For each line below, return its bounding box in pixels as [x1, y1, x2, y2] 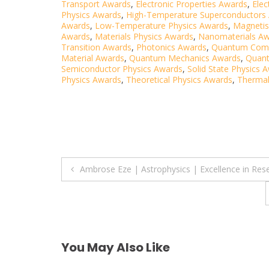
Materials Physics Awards [95, 31, 193, 43]
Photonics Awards [136, 41, 207, 53]
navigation [61, 180, 162, 208]
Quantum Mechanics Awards [129, 52, 241, 64]
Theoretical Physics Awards [126, 74, 232, 86]
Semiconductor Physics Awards [61, 63, 183, 75]
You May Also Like [61, 238, 170, 256]
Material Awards [61, 52, 124, 64]
